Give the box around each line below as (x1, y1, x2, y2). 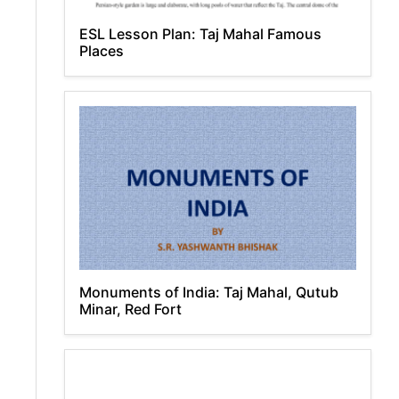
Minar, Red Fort (79, 300, 182, 318)
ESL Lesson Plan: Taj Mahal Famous (79, 25, 322, 43)
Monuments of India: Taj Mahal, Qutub (79, 283, 338, 301)
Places (79, 42, 124, 60)
